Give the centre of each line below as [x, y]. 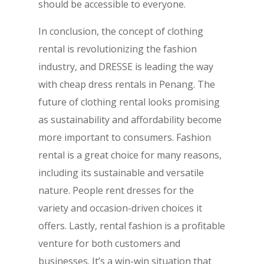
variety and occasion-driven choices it [120, 208]
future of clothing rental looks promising [129, 102]
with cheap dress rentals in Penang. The [126, 85]
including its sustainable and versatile [121, 173]
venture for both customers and [109, 244]
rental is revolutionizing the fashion [117, 49]
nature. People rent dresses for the [116, 191]
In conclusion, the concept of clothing [121, 32]
